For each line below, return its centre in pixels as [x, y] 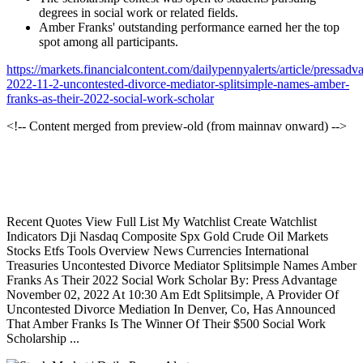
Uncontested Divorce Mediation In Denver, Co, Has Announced [171, 310]
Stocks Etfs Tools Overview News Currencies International [158, 251]
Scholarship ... [43, 339]
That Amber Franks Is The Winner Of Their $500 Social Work [166, 324]
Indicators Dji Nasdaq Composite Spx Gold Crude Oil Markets [167, 237]
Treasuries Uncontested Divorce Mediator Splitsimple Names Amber [181, 266]
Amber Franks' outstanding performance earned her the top [189, 28]
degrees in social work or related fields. [139, 13]
